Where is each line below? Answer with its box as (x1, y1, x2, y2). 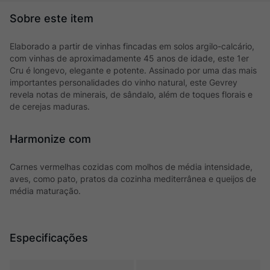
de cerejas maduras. (10, 101, 90, 111)
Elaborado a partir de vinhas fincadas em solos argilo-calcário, (10, 41, 254, 51)
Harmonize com (10, 133, 91, 145)
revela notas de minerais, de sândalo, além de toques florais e (10, 89, 253, 99)
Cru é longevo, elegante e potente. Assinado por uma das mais (10, 65, 257, 75)
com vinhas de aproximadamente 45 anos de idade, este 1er (10, 53, 249, 63)
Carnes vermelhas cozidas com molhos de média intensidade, (10, 162, 253, 172)
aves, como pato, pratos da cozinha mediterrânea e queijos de (10, 174, 256, 184)
